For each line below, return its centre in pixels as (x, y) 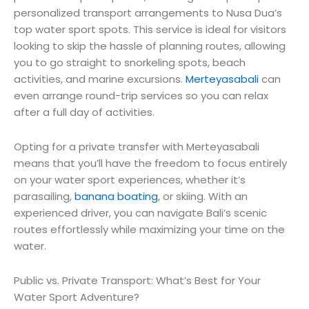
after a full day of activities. (84, 112)
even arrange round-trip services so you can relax (141, 95)
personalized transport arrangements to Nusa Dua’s (148, 12)
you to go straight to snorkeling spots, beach (130, 62)
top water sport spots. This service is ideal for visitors (150, 29)
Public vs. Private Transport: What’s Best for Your (137, 281)
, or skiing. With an (203, 196)
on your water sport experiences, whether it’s (130, 179)
